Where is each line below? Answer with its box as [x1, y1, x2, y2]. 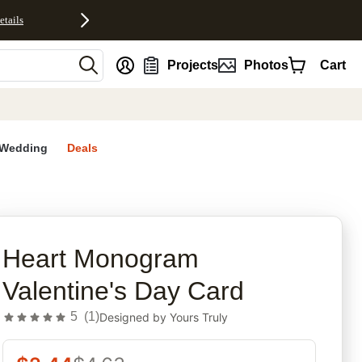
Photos [243, 57, 288, 72]
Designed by [99, 309, 170, 324]
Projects [167, 57, 219, 72]
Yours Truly [170, 309, 229, 324]
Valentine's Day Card [2, 276, 245, 306]
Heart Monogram [2, 244, 200, 274]
